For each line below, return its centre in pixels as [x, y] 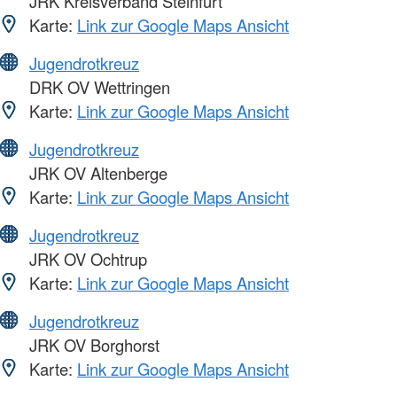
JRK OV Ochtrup [86, 259]
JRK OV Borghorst [92, 345]
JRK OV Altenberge [96, 173]
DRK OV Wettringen [97, 87]
